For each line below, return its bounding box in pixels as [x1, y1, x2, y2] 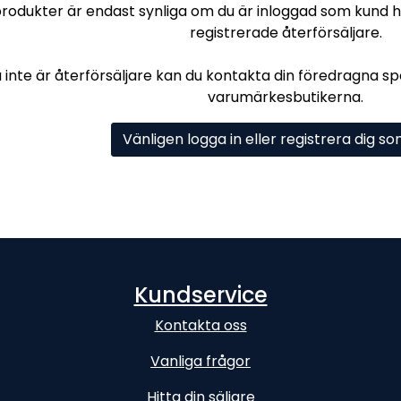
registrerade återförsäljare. [189, 21, 382, 43]
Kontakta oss [154, 315, 247, 336]
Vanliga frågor [150, 351, 251, 371]
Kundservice [133, 280, 268, 310]
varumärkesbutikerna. [208, 86, 363, 107]
